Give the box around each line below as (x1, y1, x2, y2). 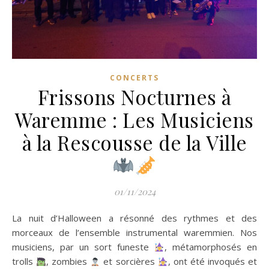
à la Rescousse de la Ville (22, 129, 247, 156)
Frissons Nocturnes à (37, 83, 232, 110)
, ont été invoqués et (168, 255, 258, 267)
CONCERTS (110, 73, 159, 83)
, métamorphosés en (165, 241, 258, 253)
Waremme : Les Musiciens (15, 106, 254, 133)
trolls (12, 255, 37, 267)
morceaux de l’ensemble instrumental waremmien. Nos (12, 226, 257, 238)
